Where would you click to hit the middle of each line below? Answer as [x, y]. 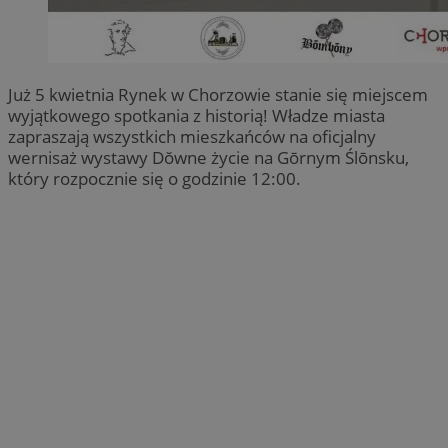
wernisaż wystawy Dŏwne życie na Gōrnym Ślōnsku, [208, 158]
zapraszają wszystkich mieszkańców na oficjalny [192, 137]
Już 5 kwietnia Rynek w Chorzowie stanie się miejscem [218, 95]
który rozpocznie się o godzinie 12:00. [154, 179]
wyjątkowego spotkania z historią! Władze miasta [196, 116]
